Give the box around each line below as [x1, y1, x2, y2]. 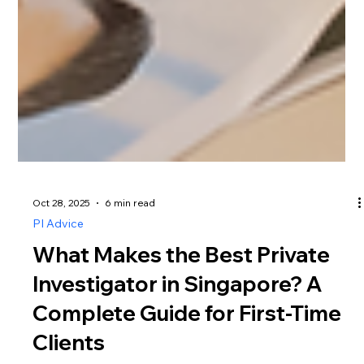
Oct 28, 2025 [32, 304, 91, 317]
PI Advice [32, 323, 84, 338]
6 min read [105, 304, 156, 317]
